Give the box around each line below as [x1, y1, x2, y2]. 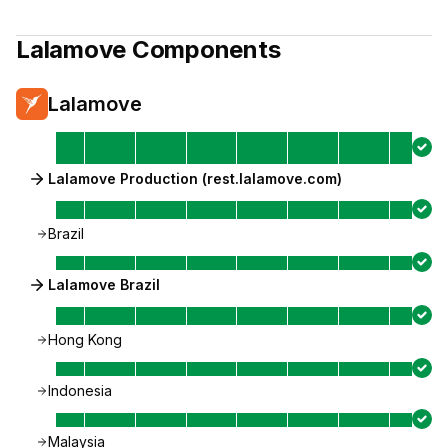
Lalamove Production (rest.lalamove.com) [48, 170, 342, 187]
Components [126, 35, 281, 64]
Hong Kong [48, 331, 122, 348]
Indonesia [48, 382, 112, 399]
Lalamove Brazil [48, 276, 160, 293]
